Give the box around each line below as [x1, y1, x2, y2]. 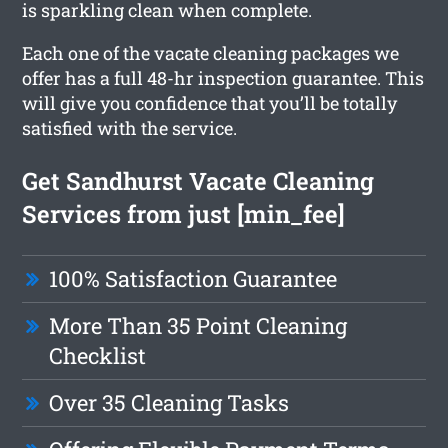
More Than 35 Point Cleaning [49, 310, 348, 340]
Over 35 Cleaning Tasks [49, 387, 290, 417]
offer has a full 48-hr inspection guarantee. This [22, 65, 425, 90]
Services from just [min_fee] [22, 197, 346, 230]
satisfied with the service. [22, 115, 238, 140]
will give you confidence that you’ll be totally [22, 90, 398, 115]
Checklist [49, 340, 147, 370]
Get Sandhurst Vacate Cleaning [22, 164, 375, 197]
